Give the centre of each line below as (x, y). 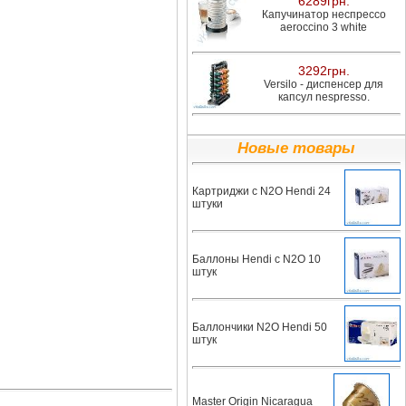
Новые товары (296, 148)
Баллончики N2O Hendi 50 (260, 327)
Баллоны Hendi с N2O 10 (256, 259)
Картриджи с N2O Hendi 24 (261, 191)
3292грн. (324, 71)
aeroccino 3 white (324, 27)
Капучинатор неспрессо (324, 14)
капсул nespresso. (324, 97)
